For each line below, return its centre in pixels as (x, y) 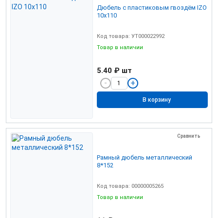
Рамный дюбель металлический (145, 157)
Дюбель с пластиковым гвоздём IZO (152, 7)
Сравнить (189, 136)
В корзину (157, 100)
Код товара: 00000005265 (130, 186)
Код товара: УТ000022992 (131, 36)
